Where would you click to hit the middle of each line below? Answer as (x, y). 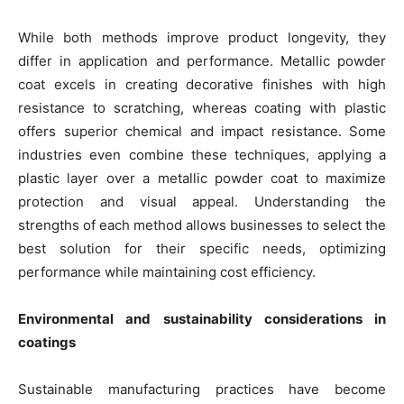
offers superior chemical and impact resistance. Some (202, 132)
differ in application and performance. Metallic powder (202, 61)
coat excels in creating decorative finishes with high (202, 85)
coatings (47, 343)
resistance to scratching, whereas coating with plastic (202, 108)
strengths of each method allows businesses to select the (202, 225)
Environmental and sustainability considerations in (202, 319)
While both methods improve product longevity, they (202, 38)
